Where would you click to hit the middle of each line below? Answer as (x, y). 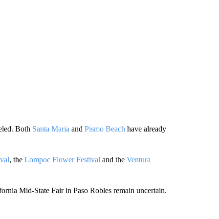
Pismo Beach (105, 129)
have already (145, 129)
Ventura (138, 160)
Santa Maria (51, 129)
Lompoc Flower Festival (62, 160)
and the (113, 160)
